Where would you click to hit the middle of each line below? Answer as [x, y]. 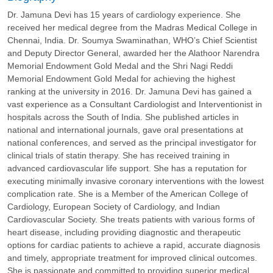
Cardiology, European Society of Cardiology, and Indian [114, 206]
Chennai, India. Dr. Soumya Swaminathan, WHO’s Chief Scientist [132, 40]
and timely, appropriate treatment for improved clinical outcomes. [132, 257]
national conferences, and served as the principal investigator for [132, 142]
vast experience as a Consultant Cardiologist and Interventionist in [135, 104]
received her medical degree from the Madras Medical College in [132, 27]
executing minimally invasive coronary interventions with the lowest [136, 181]
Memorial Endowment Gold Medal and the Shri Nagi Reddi [120, 66]
